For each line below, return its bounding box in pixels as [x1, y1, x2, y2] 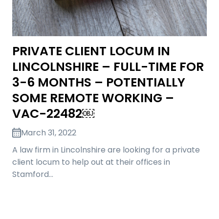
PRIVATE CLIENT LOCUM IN [12, 42, 170, 60]
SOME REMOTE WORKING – [12, 89, 174, 107]
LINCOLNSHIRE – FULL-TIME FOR [12, 58, 204, 75]
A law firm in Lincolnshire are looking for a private [12, 144, 200, 155]
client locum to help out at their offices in [12, 156, 170, 168]
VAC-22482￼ [12, 105, 94, 122]
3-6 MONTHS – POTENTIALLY [12, 73, 185, 91]
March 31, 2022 [21, 127, 76, 138]
